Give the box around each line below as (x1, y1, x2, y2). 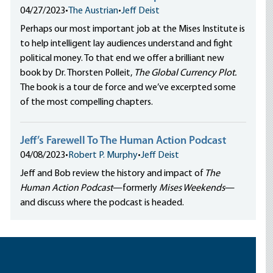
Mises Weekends (159, 183, 225, 193)
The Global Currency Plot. (134, 68, 237, 78)
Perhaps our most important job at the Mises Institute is (20, 24, 246, 34)
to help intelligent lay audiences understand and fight (20, 39, 233, 49)
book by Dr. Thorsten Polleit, (20, 68, 135, 78)
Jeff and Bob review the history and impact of (20, 169, 204, 179)
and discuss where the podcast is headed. (20, 198, 186, 208)
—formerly (113, 183, 160, 193)
